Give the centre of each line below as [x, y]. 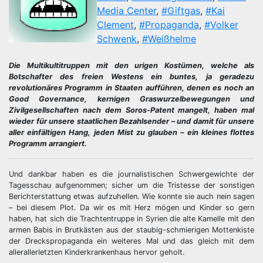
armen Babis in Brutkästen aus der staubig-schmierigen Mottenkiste [131, 230]
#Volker [221, 25]
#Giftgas [181, 11]
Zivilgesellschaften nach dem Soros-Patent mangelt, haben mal [131, 110]
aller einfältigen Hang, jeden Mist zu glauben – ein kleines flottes [131, 132]
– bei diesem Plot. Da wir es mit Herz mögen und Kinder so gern [131, 208]
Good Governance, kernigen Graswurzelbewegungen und [131, 99]
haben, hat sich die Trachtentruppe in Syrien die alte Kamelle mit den [131, 219]
